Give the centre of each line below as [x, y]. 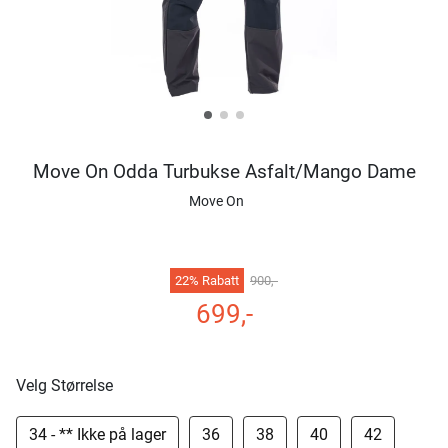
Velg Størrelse [64, 385]
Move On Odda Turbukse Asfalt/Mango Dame [224, 171]
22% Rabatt [207, 280]
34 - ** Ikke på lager [97, 434]
